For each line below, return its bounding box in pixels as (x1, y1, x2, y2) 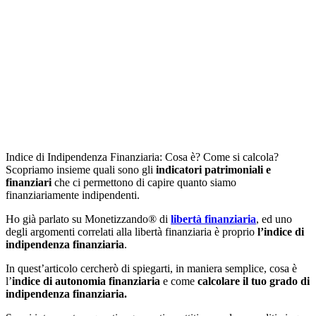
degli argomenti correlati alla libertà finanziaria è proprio (6, 225, 257, 238)
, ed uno (256, 212, 292, 225)
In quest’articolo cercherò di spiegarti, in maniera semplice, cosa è (6, 262, 297, 274)
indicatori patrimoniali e (156, 163, 271, 176)
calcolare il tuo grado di (197, 274, 310, 287)
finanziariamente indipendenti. (6, 188, 140, 201)
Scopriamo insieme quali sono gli (6, 163, 156, 176)
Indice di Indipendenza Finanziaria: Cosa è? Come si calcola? (6, 150, 279, 163)
